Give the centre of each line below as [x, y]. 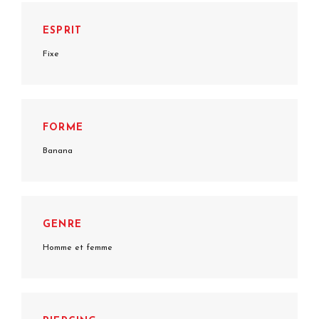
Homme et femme [78, 247]
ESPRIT [63, 31]
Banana [58, 151]
